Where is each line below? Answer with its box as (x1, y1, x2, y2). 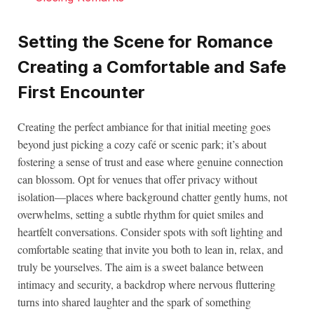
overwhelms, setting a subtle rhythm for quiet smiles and (18, 206, 264, 221)
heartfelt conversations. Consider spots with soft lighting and (18, 224, 282, 239)
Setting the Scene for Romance (18, 31, 273, 52)
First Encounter (18, 81, 145, 102)
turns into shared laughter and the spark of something (18, 294, 251, 309)
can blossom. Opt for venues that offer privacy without (18, 171, 257, 186)
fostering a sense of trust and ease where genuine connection (18, 153, 283, 169)
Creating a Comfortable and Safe (18, 56, 286, 77)
